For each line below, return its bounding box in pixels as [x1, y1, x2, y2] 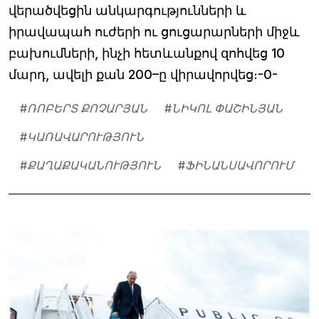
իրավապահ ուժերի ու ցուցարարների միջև [9, 23, 300, 39]
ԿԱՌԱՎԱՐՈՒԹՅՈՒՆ [27, 129, 144, 144]
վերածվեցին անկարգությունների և [9, 2, 246, 18]
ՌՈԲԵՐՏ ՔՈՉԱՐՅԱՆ [27, 100, 147, 115]
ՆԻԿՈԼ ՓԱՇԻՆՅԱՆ [172, 100, 283, 115]
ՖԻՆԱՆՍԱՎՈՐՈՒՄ [185, 157, 294, 172]
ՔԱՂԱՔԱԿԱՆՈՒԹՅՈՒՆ [27, 157, 161, 172]
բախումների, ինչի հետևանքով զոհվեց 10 [9, 45, 285, 61]
